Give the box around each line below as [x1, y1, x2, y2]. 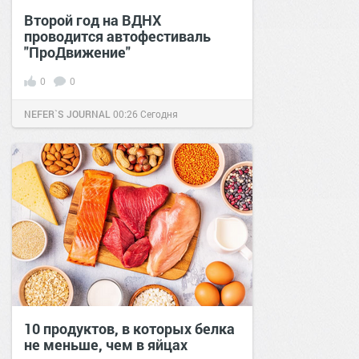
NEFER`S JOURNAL [24, 107, 111, 120]
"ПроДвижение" [24, 42, 131, 62]
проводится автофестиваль [24, 26, 211, 46]
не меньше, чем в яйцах [24, 334, 188, 354]
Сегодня [140, 107, 178, 120]
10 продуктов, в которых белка [24, 318, 235, 338]
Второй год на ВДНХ [24, 10, 161, 30]
